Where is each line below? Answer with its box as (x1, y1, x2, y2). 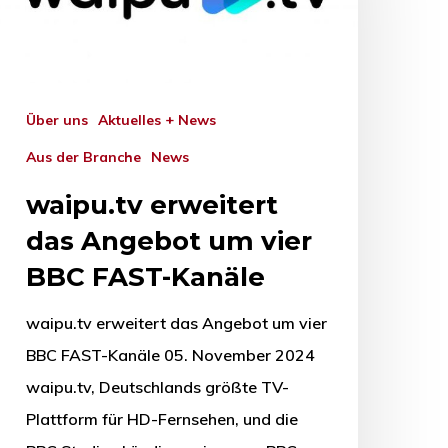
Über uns (36, 110, 88, 129)
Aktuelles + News (108, 110, 216, 129)
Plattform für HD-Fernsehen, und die (26, 408, 298, 429)
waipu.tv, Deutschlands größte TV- (26, 376, 289, 397)
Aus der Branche (36, 147, 141, 166)
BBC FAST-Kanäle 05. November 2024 (26, 344, 315, 365)
